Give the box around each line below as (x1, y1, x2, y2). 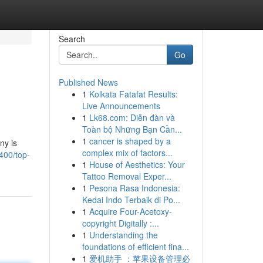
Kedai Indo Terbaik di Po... (82, 194, 180, 205)
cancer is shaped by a (89, 135, 171, 147)
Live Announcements (82, 100, 160, 112)
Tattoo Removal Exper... (82, 170, 171, 182)
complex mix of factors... (82, 147, 173, 159)
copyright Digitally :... (82, 217, 159, 229)
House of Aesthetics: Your (89, 159, 185, 170)
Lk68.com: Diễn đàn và (89, 112, 175, 123)
